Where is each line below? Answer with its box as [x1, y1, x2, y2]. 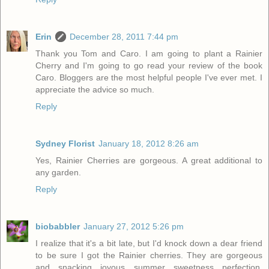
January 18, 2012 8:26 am [98, 139, 199, 149]
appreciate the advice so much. [35, 85, 154, 95]
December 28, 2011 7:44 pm [70, 32, 178, 42]
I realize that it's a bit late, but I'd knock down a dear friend [35, 238, 262, 249]
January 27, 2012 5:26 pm [83, 222, 184, 232]
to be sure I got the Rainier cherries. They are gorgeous [35, 250, 262, 261]
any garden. [35, 168, 81, 178]
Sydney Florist [35, 139, 95, 149]
